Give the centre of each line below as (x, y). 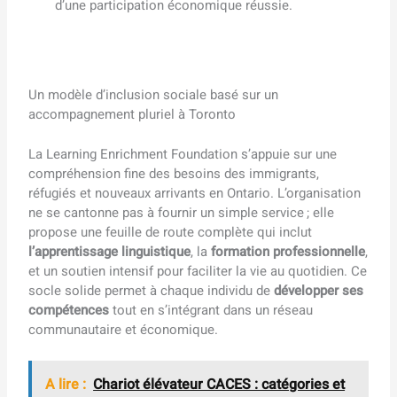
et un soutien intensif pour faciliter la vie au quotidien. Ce (198, 271)
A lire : (66, 384)
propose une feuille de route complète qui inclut (171, 232)
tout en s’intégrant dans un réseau (211, 310)
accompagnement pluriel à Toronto (132, 115)
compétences (69, 310)
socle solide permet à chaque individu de (152, 290)
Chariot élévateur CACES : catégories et (219, 384)
